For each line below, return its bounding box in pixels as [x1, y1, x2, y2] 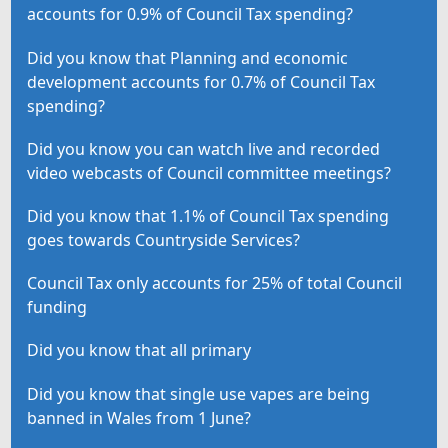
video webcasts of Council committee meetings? [27, 161, 392, 184]
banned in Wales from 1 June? [27, 406, 252, 429]
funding [27, 296, 88, 319]
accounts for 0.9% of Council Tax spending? [27, 3, 354, 26]
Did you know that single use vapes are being [27, 382, 371, 405]
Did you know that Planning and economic [27, 46, 349, 69]
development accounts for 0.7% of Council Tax [27, 70, 376, 93]
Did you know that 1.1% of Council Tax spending [27, 205, 390, 227]
